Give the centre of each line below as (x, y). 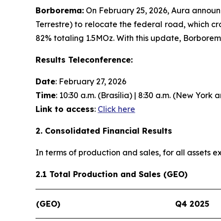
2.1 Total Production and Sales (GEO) (111, 174)
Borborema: (60, 10)
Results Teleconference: (84, 59)
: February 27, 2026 (91, 81)
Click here (116, 109)
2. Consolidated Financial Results (104, 130)
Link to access (65, 109)
